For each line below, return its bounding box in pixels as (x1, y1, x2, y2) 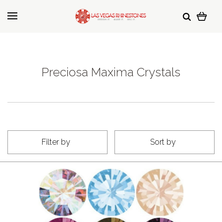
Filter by (42, 137, 70, 147)
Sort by (150, 137, 176, 147)
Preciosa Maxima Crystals (42, 65, 180, 79)
